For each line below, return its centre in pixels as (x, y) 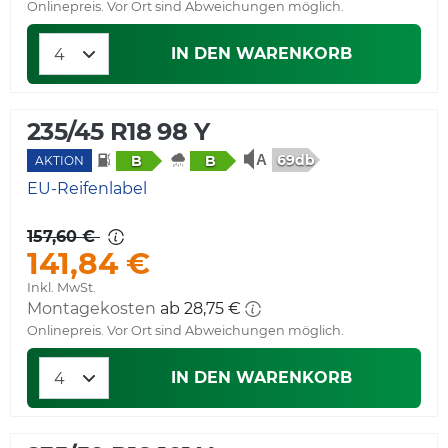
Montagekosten (91, 309)
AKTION (59, 161)
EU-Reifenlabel (87, 189)
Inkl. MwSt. (61, 288)
